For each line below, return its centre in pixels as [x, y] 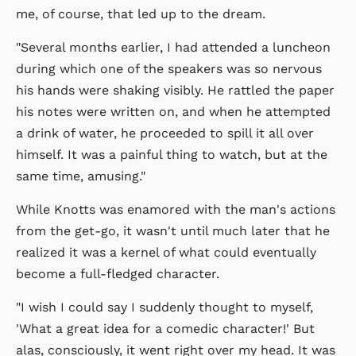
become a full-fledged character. [118, 273]
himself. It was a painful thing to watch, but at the [172, 154]
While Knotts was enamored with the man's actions [176, 209]
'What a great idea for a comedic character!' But [165, 328]
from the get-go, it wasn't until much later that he [173, 230]
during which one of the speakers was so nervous [169, 68]
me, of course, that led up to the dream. [141, 14]
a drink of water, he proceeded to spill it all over [165, 133]
